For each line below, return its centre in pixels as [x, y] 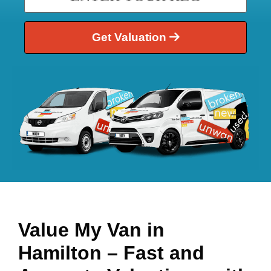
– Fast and [156, 253]
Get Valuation [130, 38]
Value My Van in [91, 230]
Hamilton [63, 253]
